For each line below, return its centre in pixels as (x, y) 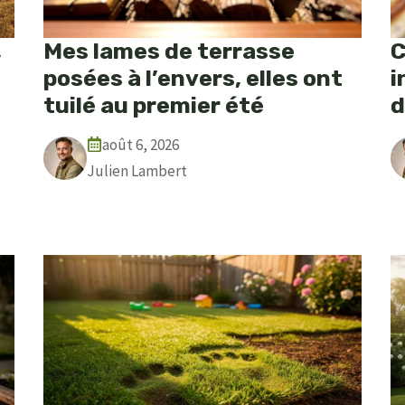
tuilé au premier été (154, 105)
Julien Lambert (137, 170)
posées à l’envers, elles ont (193, 78)
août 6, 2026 (141, 144)
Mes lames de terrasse (169, 51)
